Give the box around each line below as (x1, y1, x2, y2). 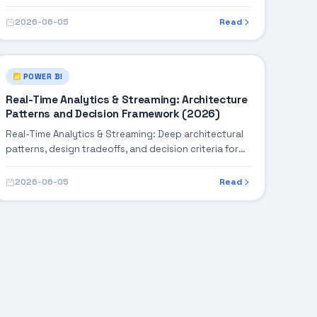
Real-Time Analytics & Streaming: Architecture (6, 93, 248, 108)
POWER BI (23, 71, 63, 81)
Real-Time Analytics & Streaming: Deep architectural (6, 128, 245, 141)
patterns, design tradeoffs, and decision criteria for (6, 143, 239, 156)
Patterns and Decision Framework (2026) (6, 107, 220, 122)
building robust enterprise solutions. (6, 158, 173, 171)
